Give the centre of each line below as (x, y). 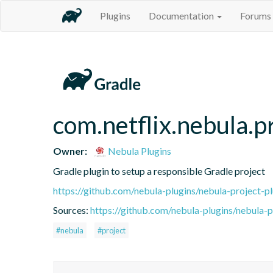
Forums (256, 16)
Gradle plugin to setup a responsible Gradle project (159, 171)
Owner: (70, 151)
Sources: (72, 210)
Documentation (182, 16)
